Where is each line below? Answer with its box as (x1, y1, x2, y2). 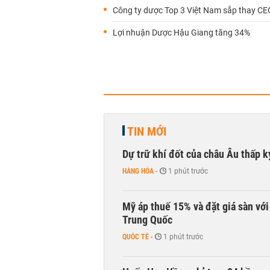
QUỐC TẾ (122, 233, 149, 241)
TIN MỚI (127, 124, 166, 139)
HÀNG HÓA (122, 167, 154, 175)
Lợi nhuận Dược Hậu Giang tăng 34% (113, 28, 250, 37)
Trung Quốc (122, 213, 172, 226)
